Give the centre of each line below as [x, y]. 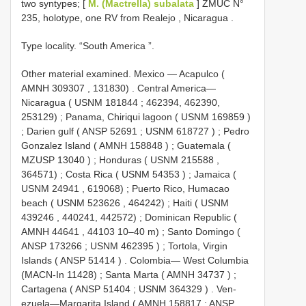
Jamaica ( [215, 175]
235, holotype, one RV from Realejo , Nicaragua [126, 18]
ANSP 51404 [103, 289]
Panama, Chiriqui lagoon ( [123, 117]
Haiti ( [187, 203]
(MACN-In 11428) [59, 275]
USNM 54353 [151, 175]
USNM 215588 [182, 160]
